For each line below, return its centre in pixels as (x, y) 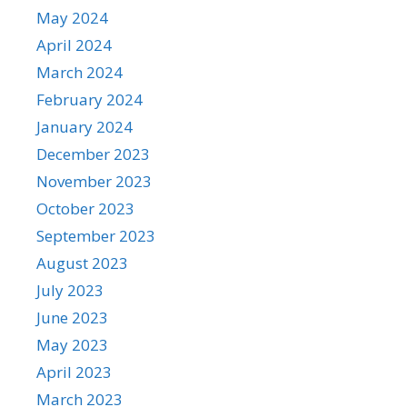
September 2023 (96, 236)
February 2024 (89, 99)
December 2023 (93, 154)
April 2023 (74, 372)
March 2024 (79, 72)
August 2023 (82, 263)
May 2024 (72, 18)
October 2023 (85, 208)
